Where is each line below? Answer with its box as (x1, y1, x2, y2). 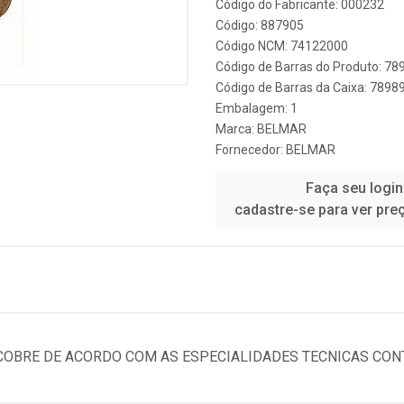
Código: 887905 (216, 18, 304, 32)
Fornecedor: (216, 142, 286, 157)
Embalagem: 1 (216, 101, 298, 115)
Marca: (216, 122, 257, 136)
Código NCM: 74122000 (216, 39, 348, 53)
